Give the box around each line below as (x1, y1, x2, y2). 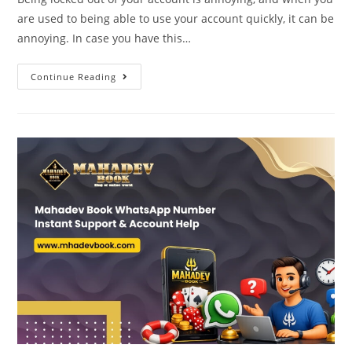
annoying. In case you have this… (17, 31, 192, 46)
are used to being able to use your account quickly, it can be (17, 11, 335, 27)
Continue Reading (31, 71, 117, 83)
